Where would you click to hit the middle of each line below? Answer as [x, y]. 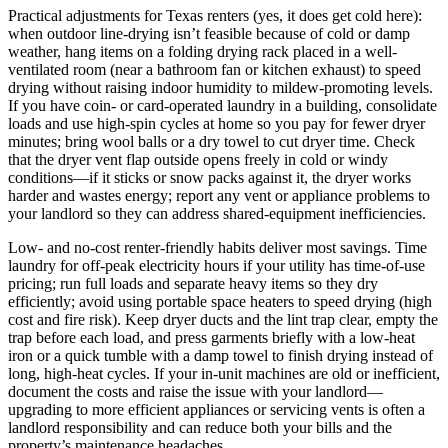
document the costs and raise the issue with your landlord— [195, 392]
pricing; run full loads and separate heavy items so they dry [193, 284]
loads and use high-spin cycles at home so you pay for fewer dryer [216, 124]
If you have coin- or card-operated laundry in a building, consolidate [222, 106]
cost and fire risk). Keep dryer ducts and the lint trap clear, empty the [223, 320]
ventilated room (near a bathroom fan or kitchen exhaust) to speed [214, 70]
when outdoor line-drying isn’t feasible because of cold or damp [209, 34]
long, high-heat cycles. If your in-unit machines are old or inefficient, [224, 374]
